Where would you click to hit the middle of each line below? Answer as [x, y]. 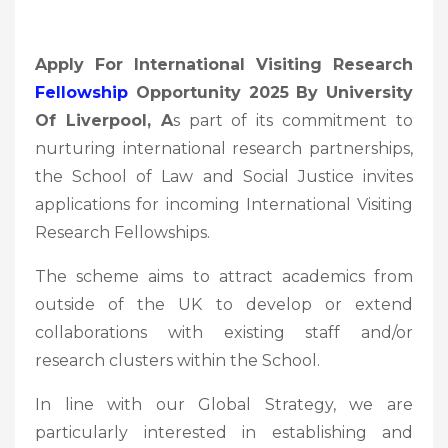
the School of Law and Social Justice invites [224, 176]
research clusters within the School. [177, 360]
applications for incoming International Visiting [224, 204]
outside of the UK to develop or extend [224, 304]
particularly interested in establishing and [224, 432]
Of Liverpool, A [104, 120]
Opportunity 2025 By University [270, 92]
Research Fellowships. [122, 232]
